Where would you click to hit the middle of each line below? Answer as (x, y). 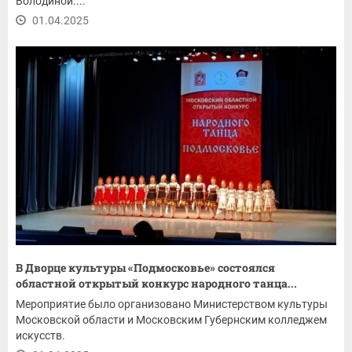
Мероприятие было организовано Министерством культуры (172, 304)
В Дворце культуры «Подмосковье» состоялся (145, 268)
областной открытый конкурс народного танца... (156, 284)
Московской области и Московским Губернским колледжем (171, 320)
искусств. (40, 336)
